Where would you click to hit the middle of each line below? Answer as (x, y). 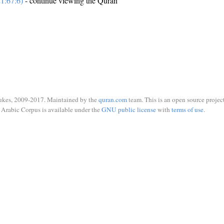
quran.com (113, 99)
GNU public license (128, 109)
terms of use (187, 109)
